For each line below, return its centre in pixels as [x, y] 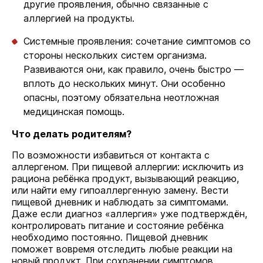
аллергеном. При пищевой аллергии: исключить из [128, 167]
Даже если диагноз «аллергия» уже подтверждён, [129, 214]
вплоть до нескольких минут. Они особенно [124, 83]
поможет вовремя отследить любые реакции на [122, 249]
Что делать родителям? [72, 134]
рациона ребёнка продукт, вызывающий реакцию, [125, 178]
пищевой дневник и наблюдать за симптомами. [120, 202]
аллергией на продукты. [79, 18]
